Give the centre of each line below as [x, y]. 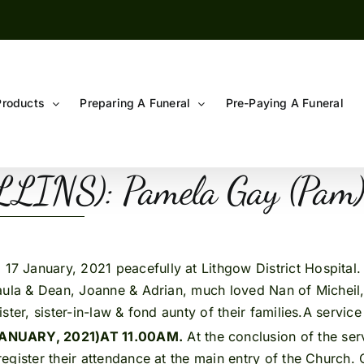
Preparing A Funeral [135, 103]
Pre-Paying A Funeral [284, 103]
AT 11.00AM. [142, 337]
